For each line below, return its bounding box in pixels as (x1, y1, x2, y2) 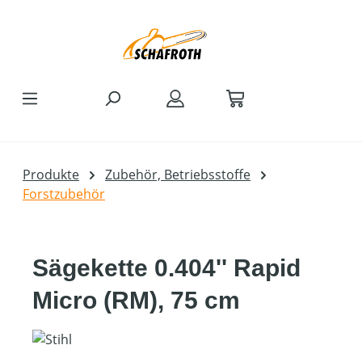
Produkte (23, 166, 79, 183)
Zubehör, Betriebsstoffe (105, 166, 250, 183)
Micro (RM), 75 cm (32, 287, 240, 314)
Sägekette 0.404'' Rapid (32, 255, 301, 281)
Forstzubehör (23, 185, 105, 203)
